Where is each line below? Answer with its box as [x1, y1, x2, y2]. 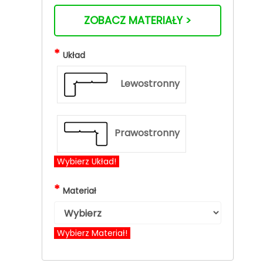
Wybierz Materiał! [57, 227, 128, 239]
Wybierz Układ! [57, 156, 117, 167]
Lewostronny [120, 77, 180, 90]
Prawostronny [114, 126, 180, 140]
